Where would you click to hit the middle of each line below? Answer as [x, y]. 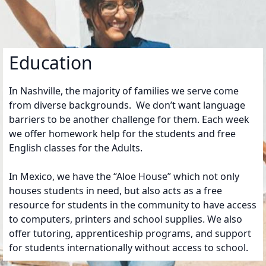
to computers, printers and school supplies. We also [125, 219]
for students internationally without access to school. [128, 247]
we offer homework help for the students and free [122, 133]
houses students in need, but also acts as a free [115, 190]
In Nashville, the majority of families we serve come [123, 91]
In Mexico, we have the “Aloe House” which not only [124, 176]
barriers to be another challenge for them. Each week [129, 119]
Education [50, 62]
